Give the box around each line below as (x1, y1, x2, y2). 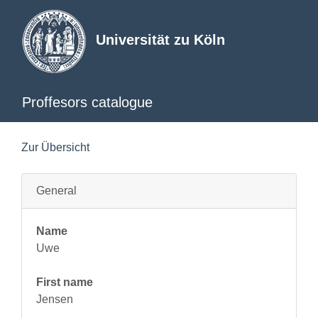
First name (36, 276, 93, 288)
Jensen (36, 293, 73, 305)
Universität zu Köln (96, 32, 225, 48)
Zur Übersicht (21, 141, 89, 153)
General (36, 185, 77, 197)
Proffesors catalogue (22, 94, 153, 110)
